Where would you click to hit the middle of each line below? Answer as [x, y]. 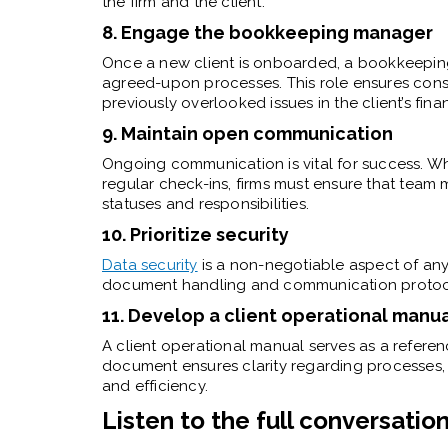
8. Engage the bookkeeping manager [269, 32]
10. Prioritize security [195, 234]
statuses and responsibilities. [205, 203]
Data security [150, 264]
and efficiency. [155, 385]
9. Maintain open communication [247, 133]
